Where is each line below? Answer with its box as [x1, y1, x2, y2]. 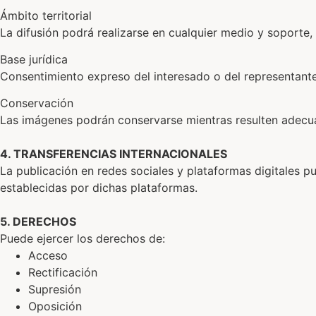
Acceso [28, 248, 68, 263]
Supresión [28, 282, 81, 297]
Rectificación [28, 265, 97, 280]
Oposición [28, 299, 82, 314]
